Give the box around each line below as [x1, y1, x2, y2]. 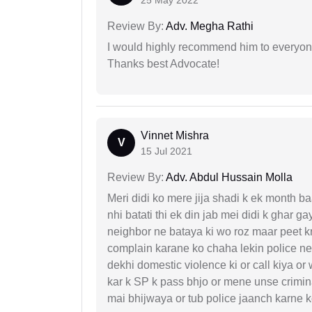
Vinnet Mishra [141, 130, 209, 142]
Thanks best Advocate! [107, 58, 219, 70]
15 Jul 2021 [141, 146, 192, 157]
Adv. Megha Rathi [164, 20, 253, 33]
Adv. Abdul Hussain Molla [164, 171, 292, 184]
